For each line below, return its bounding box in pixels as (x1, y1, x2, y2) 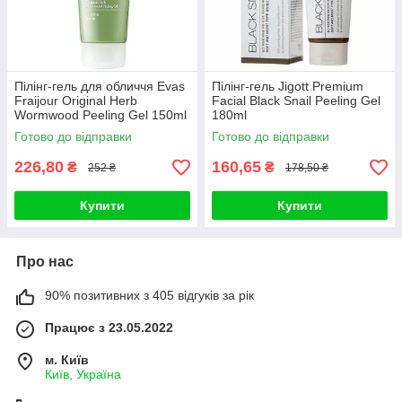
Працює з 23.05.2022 (45, 320, 173, 336)
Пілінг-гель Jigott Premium (212, 79, 363, 94)
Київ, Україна (45, 367, 121, 382)
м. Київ (45, 353, 89, 368)
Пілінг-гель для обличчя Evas (14, 79, 185, 94)
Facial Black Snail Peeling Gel (212, 93, 380, 109)
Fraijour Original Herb (14, 93, 137, 109)
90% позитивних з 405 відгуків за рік (45, 288, 254, 303)
